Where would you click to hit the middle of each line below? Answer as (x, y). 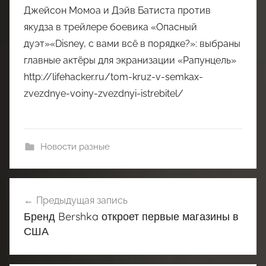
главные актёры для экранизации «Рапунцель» (130, 60)
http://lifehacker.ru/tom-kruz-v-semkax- (113, 77)
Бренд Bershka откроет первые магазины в (131, 216)
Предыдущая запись (82, 200)
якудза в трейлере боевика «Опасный (110, 27)
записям (41, 231)
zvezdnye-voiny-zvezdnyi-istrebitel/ (104, 93)
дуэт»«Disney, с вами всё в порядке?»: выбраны (132, 43)
